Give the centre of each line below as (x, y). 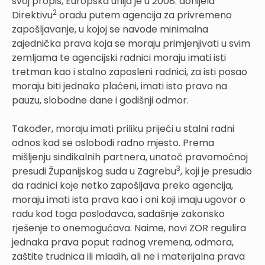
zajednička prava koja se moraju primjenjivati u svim (131, 43)
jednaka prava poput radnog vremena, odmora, (123, 242)
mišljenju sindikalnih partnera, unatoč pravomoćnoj (130, 157)
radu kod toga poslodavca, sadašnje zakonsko (118, 214)
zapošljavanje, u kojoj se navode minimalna (110, 29)
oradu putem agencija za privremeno (144, 15)
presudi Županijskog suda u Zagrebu (94, 171)
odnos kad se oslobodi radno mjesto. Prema (113, 143)
